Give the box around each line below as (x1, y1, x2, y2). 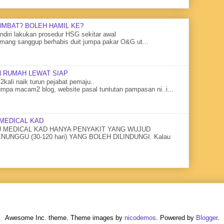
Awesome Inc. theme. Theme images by (4, 214, 124, 222)
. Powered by (155, 214, 196, 222)
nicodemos (124, 214, 156, 222)
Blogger (195, 214, 217, 222)
